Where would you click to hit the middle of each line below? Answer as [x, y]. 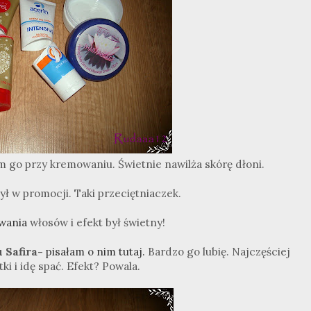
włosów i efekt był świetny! [96, 222]
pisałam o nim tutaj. [95, 251]
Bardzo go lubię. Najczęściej [218, 251]
